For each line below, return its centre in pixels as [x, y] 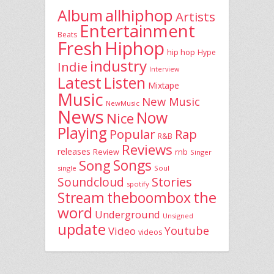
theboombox [149, 197]
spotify [138, 183]
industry [118, 65]
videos [150, 232]
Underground [128, 214]
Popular [132, 134]
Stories [172, 181]
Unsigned [178, 215]
